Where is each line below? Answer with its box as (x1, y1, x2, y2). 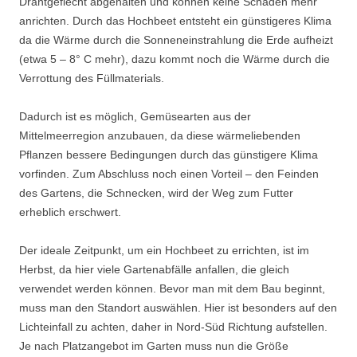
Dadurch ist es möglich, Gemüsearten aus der (19, 110, 251, 124)
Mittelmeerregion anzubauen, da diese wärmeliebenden (19, 129, 300, 143)
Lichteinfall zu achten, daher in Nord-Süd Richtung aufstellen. (19, 320, 328, 334)
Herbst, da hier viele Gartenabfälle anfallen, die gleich (19, 263, 289, 277)
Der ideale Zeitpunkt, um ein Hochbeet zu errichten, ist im (19, 244, 309, 257)
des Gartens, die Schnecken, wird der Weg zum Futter (19, 186, 293, 200)
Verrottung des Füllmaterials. (19, 72, 164, 85)
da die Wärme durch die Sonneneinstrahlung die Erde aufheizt (19, 33, 333, 47)
